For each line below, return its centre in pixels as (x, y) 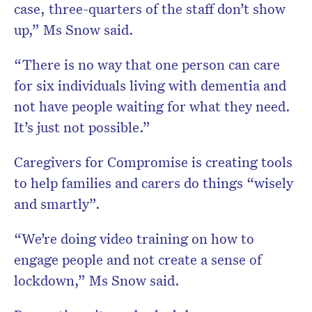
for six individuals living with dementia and (150, 85)
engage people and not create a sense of (138, 259)
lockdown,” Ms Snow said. (97, 280)
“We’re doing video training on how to (134, 239)
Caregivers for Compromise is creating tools (153, 162)
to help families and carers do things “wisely (154, 183)
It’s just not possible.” (82, 127)
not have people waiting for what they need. (152, 106)
